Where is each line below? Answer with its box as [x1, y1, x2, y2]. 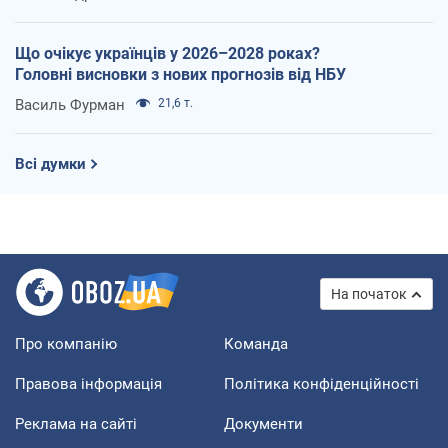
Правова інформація [15, 375, 162, 394]
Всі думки [15, 155, 86, 174]
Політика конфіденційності [224, 375, 419, 394]
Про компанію [15, 335, 117, 354]
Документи [224, 415, 303, 434]
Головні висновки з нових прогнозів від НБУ [15, 65, 346, 85]
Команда [224, 335, 288, 354]
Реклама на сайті [15, 415, 137, 434]
